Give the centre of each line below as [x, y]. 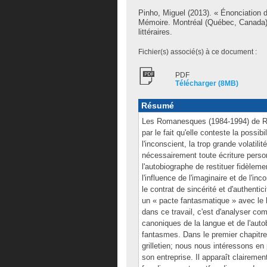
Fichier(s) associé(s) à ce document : [198, 52]
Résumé [158, 105]
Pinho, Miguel [162, 13]
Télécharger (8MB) [207, 83]
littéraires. [155, 32]
